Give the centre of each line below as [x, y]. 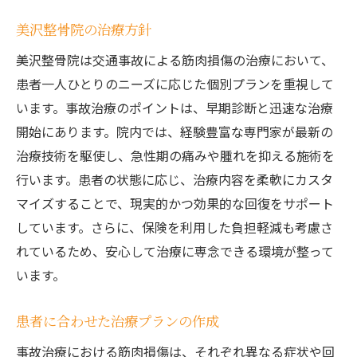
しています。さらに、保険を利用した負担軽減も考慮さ [175, 227]
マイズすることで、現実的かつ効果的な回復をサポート [175, 203]
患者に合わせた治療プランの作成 [118, 321]
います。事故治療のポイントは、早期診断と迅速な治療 [175, 108]
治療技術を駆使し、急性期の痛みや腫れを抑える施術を [175, 155]
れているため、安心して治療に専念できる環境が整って [175, 251]
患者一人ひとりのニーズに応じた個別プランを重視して [175, 84]
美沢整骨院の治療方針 [84, 29]
